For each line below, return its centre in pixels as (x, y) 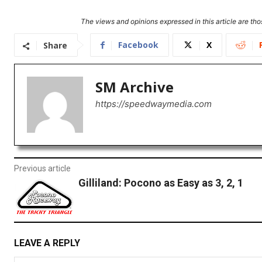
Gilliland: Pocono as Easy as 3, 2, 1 (161, 183)
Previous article (42, 169)
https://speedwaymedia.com (154, 104)
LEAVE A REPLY (47, 243)
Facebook (138, 45)
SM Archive (135, 87)
